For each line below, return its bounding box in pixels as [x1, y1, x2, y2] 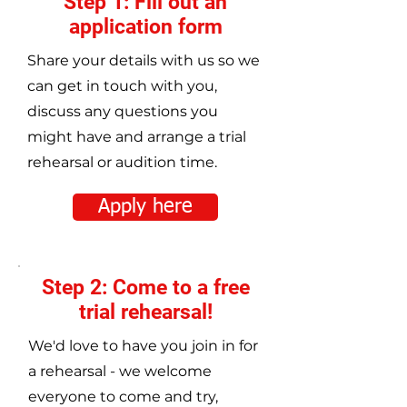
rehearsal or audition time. [27, 154, 217, 171]
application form [68, 15, 223, 39]
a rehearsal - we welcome [28, 362, 212, 380]
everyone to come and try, [28, 388, 218, 405]
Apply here [98, 197, 193, 217]
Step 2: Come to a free [41, 275, 250, 300]
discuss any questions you [27, 103, 218, 120]
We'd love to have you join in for [28, 337, 258, 354]
